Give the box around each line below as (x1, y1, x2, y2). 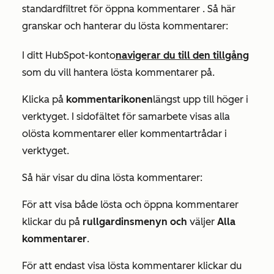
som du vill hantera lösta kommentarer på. (22, 67, 215, 79)
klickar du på (22, 216, 83, 228)
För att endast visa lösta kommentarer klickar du (22, 260, 242, 272)
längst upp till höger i (153, 94, 248, 106)
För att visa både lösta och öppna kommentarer (22, 199, 239, 211)
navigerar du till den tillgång (116, 50, 249, 62)
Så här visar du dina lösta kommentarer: (22, 172, 202, 184)
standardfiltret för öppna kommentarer (22, 3, 202, 15)
